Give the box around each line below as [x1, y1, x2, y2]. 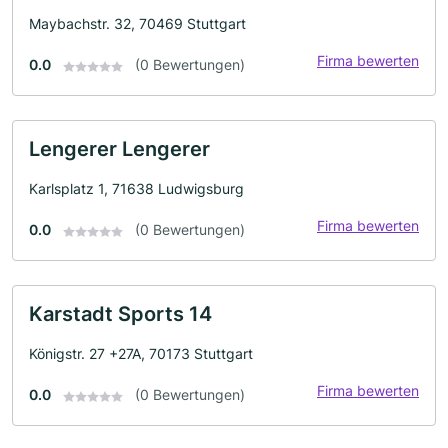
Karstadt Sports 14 [29, 302, 212, 327]
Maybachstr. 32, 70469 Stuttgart [29, 15, 246, 33]
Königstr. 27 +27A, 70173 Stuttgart [29, 345, 253, 363]
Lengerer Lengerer [29, 137, 210, 162]
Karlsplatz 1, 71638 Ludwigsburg [29, 180, 244, 198]
